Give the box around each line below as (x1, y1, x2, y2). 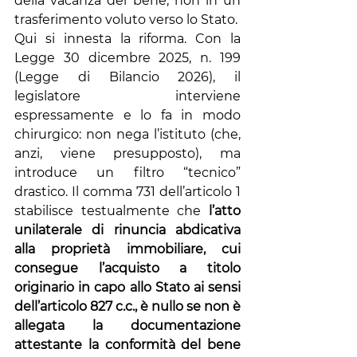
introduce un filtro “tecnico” (14, 165, 241, 180)
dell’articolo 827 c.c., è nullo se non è (14, 299, 241, 314)
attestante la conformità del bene (14, 337, 241, 352)
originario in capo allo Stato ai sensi (14, 280, 241, 295)
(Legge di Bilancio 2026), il (14, 69, 241, 84)
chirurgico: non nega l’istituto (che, (14, 127, 241, 142)
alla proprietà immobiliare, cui (14, 241, 241, 257)
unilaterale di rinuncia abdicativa (14, 222, 241, 237)
